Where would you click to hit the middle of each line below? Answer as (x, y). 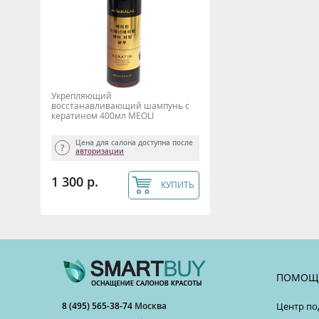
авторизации (100, 151)
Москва (151, 306)
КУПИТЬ (178, 185)
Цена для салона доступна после (135, 142)
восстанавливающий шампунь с (120, 105)
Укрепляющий (82, 95)
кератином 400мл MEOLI (103, 115)
